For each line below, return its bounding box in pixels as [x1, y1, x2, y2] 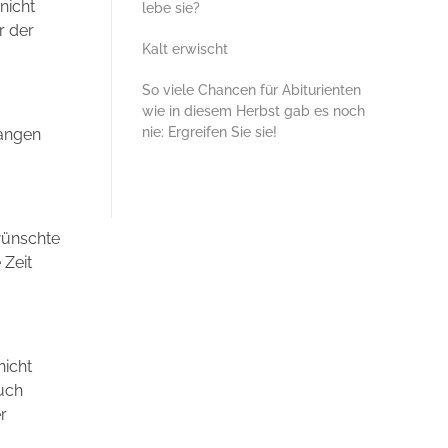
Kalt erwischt [142, 40, 228, 57]
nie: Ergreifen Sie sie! [142, 123, 277, 140]
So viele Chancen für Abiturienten [142, 81, 361, 98]
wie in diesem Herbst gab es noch [142, 102, 365, 119]
